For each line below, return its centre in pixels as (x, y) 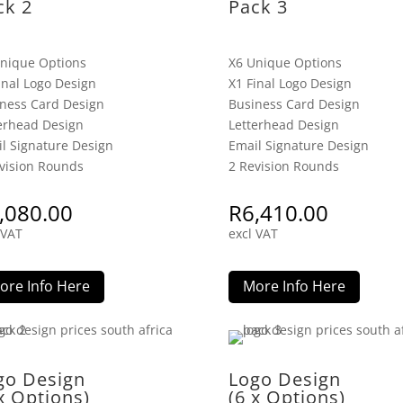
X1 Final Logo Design (290, 83)
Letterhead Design (283, 124)
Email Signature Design (298, 145)
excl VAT (253, 234)
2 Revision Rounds (283, 166)
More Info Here (294, 287)
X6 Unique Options (285, 62)
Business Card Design (294, 103)
